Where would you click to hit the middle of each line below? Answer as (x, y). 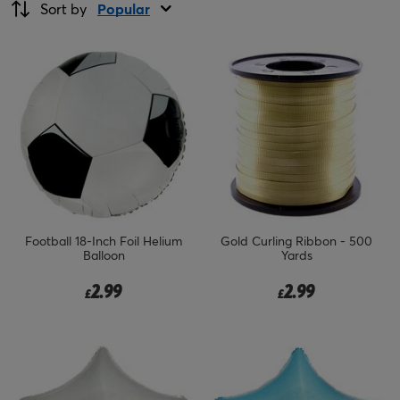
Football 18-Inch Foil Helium (104, 240)
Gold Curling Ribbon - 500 (296, 240)
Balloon (104, 254)
